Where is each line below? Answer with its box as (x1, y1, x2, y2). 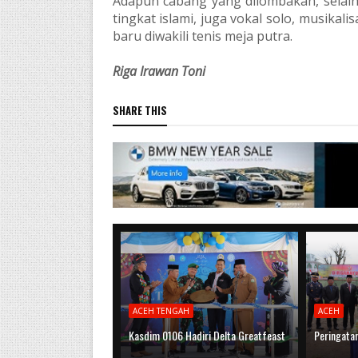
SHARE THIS (112, 102, 167, 119)
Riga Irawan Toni (112, 62, 205, 81)
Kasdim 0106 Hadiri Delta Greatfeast (128, 326, 285, 344)
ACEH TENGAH (132, 304, 189, 316)
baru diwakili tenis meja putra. (112, 27, 292, 46)
